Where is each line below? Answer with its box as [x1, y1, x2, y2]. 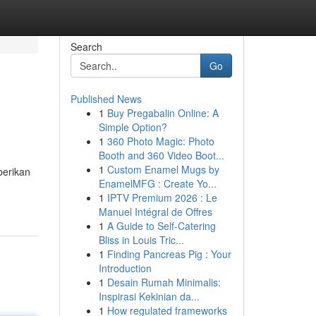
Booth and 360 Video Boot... [98, 148, 224, 162]
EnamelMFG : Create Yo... [98, 176, 217, 190]
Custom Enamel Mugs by [107, 162, 219, 176]
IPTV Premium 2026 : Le [107, 190, 217, 205]
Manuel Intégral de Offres [98, 205, 212, 219]
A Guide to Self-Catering [107, 219, 216, 233]
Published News [70, 92, 142, 106]
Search [70, 39, 102, 54]
